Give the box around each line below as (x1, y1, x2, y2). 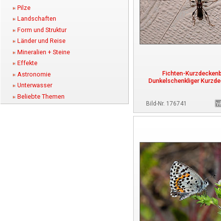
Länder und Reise (17, 37, 66, 45)
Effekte (17, 59, 37, 67)
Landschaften (17, 15, 56, 23)
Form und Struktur (17, 26, 67, 34)
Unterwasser (17, 81, 52, 89)
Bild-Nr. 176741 (146, 100, 187, 107)
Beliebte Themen (17, 92, 65, 100)
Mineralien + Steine (17, 48, 70, 56)
